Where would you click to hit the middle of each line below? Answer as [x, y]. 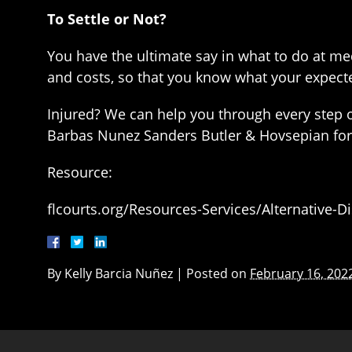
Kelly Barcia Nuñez [119, 273]
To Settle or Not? [107, 19]
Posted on [218, 273]
